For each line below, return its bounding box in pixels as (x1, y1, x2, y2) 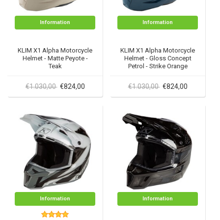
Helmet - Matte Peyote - (22, 55, 88, 62)
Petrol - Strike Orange (128, 62, 188, 70)
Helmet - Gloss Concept (124, 55, 192, 62)
